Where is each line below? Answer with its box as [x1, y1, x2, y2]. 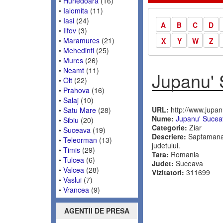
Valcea [63, 164, 84, 175]
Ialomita [63, 5, 88, 15]
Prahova [63, 85, 90, 95]
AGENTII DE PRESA [64, 205, 129, 216]
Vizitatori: [151, 167, 184, 177]
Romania [168, 149, 199, 159]
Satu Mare [63, 105, 96, 115]
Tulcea [63, 154, 84, 165]
